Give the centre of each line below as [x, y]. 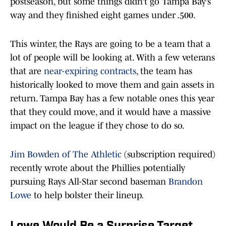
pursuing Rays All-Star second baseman [89, 182]
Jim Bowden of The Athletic [66, 155]
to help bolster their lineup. [88, 195]
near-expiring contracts [90, 71]
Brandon [186, 182]
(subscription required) [168, 155]
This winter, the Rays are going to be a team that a [110, 44]
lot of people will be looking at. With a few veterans [112, 58]
